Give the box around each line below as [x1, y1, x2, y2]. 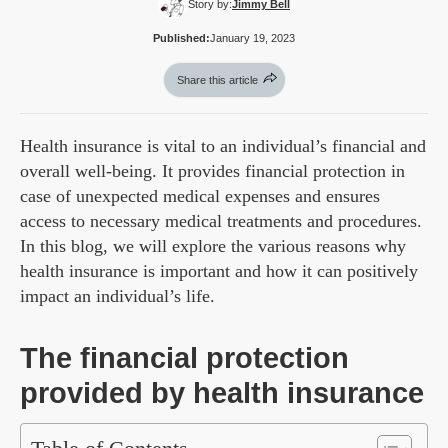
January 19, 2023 [210, 32, 295, 45]
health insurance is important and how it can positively [20, 261, 418, 282]
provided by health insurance [20, 377, 424, 410]
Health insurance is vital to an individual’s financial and [20, 136, 426, 157]
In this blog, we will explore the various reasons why [20, 236, 406, 257]
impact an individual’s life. [20, 286, 215, 307]
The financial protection [20, 342, 349, 375]
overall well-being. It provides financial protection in [20, 161, 405, 182]
